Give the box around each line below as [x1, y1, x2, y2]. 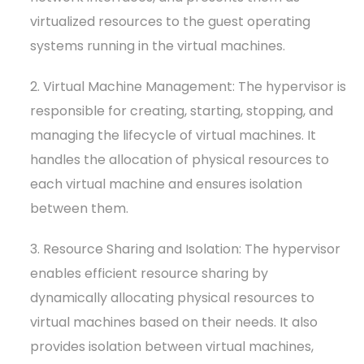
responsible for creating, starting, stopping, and [30, 101, 334, 120]
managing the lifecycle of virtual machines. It [30, 125, 317, 145]
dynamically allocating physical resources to [30, 288, 315, 307]
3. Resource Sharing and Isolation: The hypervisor [30, 239, 341, 258]
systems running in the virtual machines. [30, 36, 286, 55]
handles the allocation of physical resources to [30, 149, 330, 169]
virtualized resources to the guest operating [30, 11, 311, 31]
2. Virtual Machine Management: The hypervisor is [30, 76, 347, 96]
